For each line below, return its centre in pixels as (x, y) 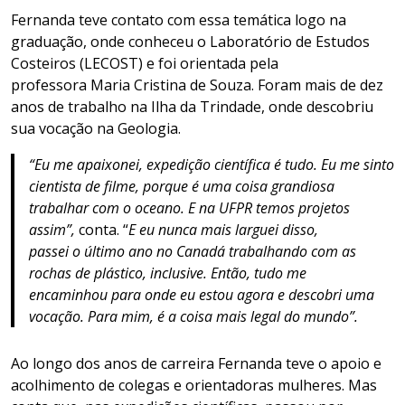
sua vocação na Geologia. (98, 128)
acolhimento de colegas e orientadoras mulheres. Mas (194, 385)
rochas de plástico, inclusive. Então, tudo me (168, 273)
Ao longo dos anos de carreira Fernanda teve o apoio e (196, 363)
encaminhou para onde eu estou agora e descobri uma (202, 294)
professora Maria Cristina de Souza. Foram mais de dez (197, 85)
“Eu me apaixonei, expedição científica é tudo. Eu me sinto (212, 164)
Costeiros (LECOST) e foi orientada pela (145, 63)
